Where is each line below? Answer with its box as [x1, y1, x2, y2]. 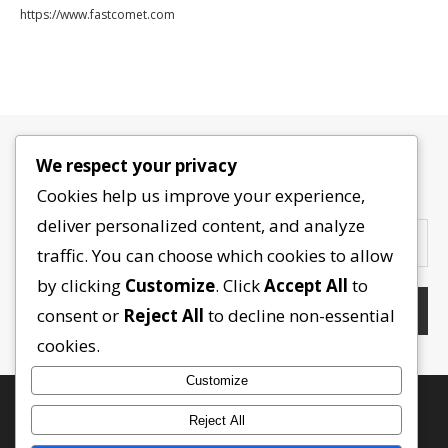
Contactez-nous [130, 155, 318, 186]
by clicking [37, 273, 125, 297]
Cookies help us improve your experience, [37, 183, 365, 207]
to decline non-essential [204, 303, 395, 327]
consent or [37, 303, 123, 327]
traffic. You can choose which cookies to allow [37, 243, 393, 267]
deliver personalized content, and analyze [37, 213, 365, 237]
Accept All [264, 273, 348, 297]
